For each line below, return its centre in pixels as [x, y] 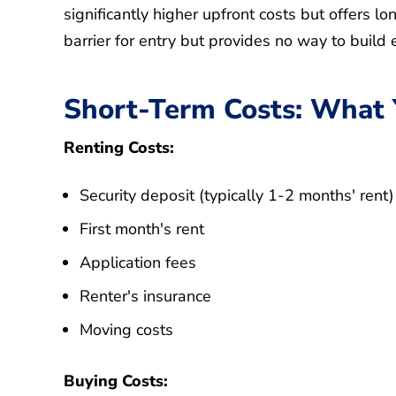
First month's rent [142, 229]
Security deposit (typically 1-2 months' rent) [237, 196]
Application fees [138, 263]
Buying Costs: [116, 381]
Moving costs [126, 330]
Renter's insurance [145, 297]
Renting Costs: [119, 148]
